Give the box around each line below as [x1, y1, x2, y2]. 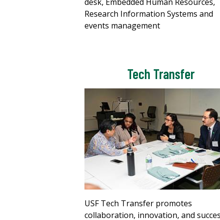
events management [84, 20, 160, 31]
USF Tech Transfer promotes [84, 198, 192, 209]
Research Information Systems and [84, 8, 213, 19]
